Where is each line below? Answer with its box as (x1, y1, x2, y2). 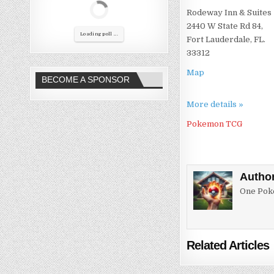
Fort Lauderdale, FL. (187, 34, 266, 44)
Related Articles (187, 239, 270, 253)
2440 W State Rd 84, (187, 21, 264, 31)
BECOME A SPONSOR (42, 74, 130, 84)
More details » (187, 99, 244, 109)
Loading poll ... (80, 31, 118, 37)
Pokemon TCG (187, 119, 243, 128)
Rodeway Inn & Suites (187, 7, 272, 17)
